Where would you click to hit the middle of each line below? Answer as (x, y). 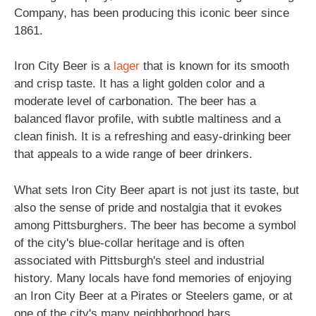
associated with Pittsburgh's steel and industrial (139, 260)
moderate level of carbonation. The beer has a (135, 101)
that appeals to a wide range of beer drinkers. (133, 154)
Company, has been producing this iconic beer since (152, 13)
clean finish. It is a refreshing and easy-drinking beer (153, 136)
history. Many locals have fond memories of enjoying (153, 278)
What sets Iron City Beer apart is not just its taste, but (157, 190)
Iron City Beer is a (64, 66)
